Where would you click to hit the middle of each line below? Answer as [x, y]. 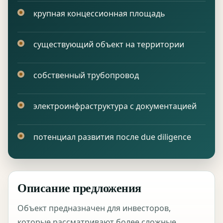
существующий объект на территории [109, 44]
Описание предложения [79, 187]
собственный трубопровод [86, 75]
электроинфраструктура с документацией [115, 106]
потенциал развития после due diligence [112, 137]
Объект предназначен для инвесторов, [94, 208]
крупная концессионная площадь [100, 13]
